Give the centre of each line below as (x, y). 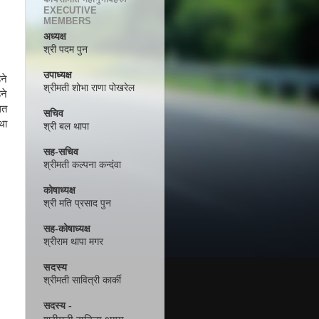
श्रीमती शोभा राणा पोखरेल (89, 88)
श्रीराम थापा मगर (73, 242)
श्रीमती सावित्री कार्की (82, 281)
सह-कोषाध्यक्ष (67, 229)
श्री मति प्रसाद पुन (77, 204)
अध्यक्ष (55, 37)
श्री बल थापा (66, 127)
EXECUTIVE (70, 10)
